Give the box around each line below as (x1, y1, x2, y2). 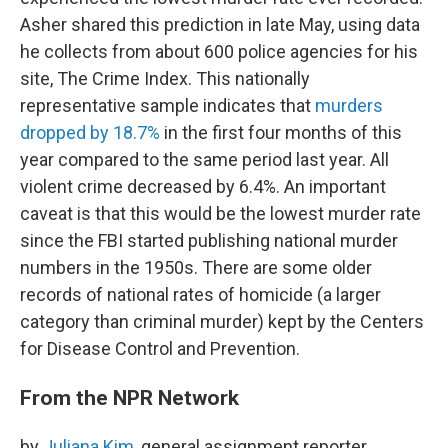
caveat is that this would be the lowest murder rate (20, 203, 421, 225)
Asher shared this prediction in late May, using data (20, 14, 420, 36)
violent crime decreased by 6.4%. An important (20, 176, 386, 198)
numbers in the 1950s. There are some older (20, 257, 372, 279)
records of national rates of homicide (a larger (20, 284, 381, 306)
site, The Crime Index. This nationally (20, 68, 310, 90)
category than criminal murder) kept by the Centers (20, 311, 424, 333)
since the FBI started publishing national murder (20, 230, 398, 252)
